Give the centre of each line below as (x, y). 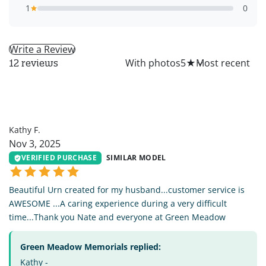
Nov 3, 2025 (35, 144)
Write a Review (42, 49)
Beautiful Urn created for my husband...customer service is (127, 190)
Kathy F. (25, 130)
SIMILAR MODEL (136, 158)
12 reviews (34, 63)
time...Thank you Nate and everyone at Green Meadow (117, 217)
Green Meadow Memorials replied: (91, 247)
